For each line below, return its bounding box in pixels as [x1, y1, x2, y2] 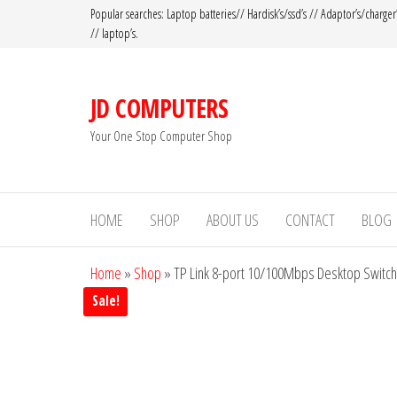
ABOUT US [206, 209, 259, 230]
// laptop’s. [90, 25, 138, 42]
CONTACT [285, 209, 335, 230]
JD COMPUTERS [90, 90, 229, 125]
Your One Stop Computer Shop [90, 126, 232, 144]
